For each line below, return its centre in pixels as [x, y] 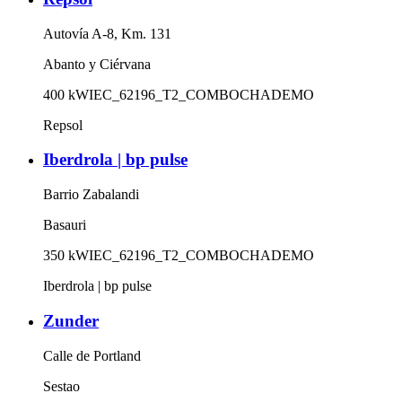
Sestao [61, 386]
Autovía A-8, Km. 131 [107, 33]
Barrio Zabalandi [91, 195]
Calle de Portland [92, 355]
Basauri [65, 225]
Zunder [71, 320]
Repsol [63, 125]
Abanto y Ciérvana [97, 64]
